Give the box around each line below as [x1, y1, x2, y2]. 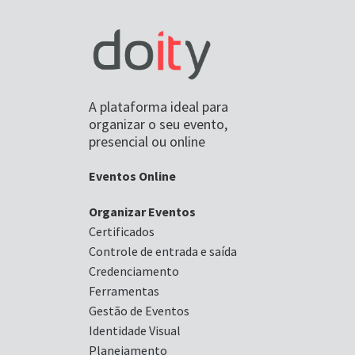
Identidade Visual [89, 322, 181, 338]
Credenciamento [89, 262, 179, 279]
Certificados [89, 223, 155, 239]
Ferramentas [89, 282, 159, 299]
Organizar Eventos [89, 203, 196, 219]
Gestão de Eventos [89, 302, 189, 319]
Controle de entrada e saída [89, 242, 237, 259]
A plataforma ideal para [89, 97, 228, 116]
